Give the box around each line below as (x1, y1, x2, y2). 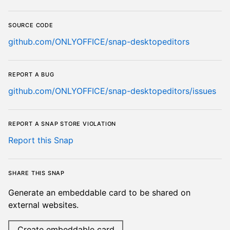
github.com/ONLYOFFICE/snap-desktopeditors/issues (8, 86, 216, 97)
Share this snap (8, 167, 65, 178)
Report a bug (8, 68, 54, 79)
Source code (8, 19, 53, 30)
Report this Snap (8, 135, 73, 146)
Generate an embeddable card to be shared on (8, 187, 190, 198)
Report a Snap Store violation (8, 118, 117, 128)
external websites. (8, 200, 79, 210)
